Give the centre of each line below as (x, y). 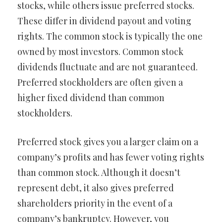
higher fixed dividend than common (91, 97)
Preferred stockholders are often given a (100, 82)
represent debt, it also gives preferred (96, 188)
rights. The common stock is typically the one (110, 36)
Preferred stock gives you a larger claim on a (108, 141)
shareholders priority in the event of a (95, 203)
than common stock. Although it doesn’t (99, 172)
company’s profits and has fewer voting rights (111, 157)
